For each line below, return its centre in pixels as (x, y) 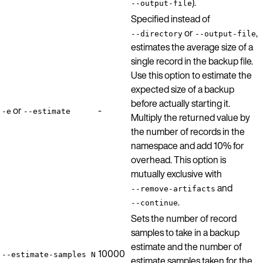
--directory (157, 33)
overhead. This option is (178, 159)
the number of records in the (188, 131)
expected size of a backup (183, 89)
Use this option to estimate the (191, 75)
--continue (154, 203)
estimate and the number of (186, 246)
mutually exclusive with (176, 173)
